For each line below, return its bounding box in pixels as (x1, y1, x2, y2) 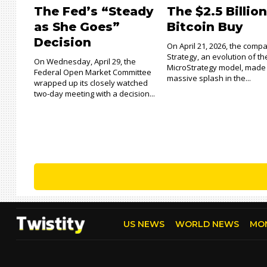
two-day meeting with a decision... (34, 88, 155, 99)
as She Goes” (34, 20, 120, 34)
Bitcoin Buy (167, 20, 243, 34)
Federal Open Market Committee (34, 67, 151, 77)
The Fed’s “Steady (34, 4, 153, 18)
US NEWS (123, 219, 164, 229)
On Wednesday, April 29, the (34, 56, 136, 67)
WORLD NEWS (175, 219, 239, 229)
